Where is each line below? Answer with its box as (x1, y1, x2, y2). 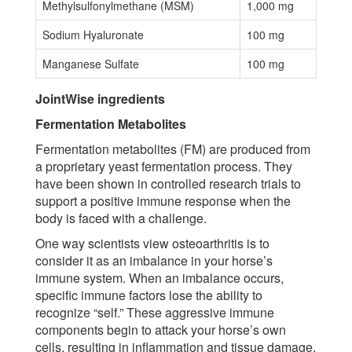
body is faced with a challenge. (35, 209, 207, 228)
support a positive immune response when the (35, 192, 291, 211)
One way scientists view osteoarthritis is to (35, 234, 269, 253)
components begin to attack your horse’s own (35, 321, 286, 339)
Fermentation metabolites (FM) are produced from (35, 140, 310, 159)
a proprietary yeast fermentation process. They (35, 157, 292, 176)
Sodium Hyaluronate (42, 27, 144, 43)
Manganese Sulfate (42, 56, 139, 72)
